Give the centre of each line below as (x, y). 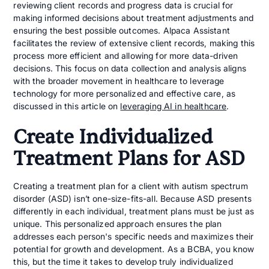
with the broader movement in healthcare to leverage (119, 81)
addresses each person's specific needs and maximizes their (134, 237)
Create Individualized (113, 138)
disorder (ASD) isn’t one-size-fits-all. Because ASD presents (132, 199)
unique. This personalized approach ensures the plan (118, 224)
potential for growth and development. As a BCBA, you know (134, 249)
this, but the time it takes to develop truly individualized (123, 262)
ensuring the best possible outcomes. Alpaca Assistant (122, 31)
